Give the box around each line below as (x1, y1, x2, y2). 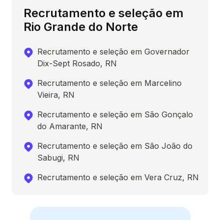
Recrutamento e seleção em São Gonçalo (37, 110, 193, 120)
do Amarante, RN (37, 121, 103, 132)
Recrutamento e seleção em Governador (37, 47, 190, 57)
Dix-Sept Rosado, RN (37, 58, 117, 69)
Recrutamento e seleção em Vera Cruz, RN (37, 172, 199, 183)
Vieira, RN (37, 90, 75, 100)
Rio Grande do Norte (24, 20, 138, 34)
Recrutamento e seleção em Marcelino (37, 78, 182, 88)
